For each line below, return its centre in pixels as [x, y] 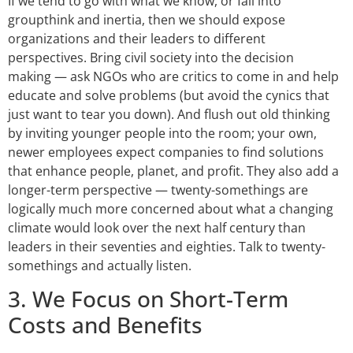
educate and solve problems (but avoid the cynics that [169, 95]
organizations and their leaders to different [137, 38]
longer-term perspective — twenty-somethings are [158, 190]
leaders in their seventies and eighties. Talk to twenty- [167, 246]
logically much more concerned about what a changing [171, 208]
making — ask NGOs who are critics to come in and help [173, 76]
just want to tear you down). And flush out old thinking [169, 114]
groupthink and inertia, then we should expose [147, 19]
